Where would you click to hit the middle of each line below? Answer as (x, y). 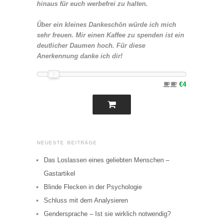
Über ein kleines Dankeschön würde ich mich (107, 24)
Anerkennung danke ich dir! (80, 56)
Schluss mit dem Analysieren (86, 200)
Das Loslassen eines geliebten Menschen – (107, 160)
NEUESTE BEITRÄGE (67, 142)
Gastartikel (59, 173)
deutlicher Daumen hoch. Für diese (91, 45)
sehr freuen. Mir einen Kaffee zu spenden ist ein (111, 35)
